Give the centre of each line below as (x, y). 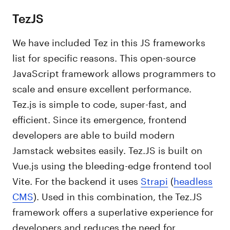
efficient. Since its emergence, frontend (100, 118)
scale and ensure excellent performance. (102, 87)
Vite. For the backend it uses (77, 180)
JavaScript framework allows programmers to (114, 72)
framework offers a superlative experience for (113, 210)
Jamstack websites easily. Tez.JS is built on (108, 149)
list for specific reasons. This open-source (104, 56)
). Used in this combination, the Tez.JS (118, 195)
